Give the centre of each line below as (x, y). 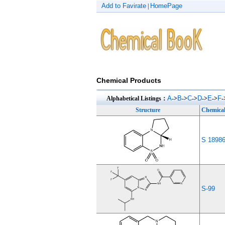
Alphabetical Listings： (137, 98)
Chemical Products (129, 81)
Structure (148, 110)
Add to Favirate (124, 6)
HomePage (166, 6)
